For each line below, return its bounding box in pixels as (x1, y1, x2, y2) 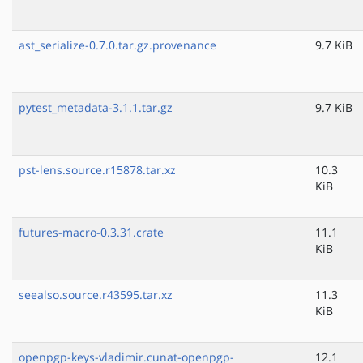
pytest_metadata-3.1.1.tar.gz (19, 100, 173, 116)
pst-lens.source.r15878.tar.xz (19, 162, 176, 178)
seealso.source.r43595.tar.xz (19, 287, 173, 303)
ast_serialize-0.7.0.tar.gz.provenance (19, 37, 216, 53)
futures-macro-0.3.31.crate (19, 224, 164, 241)
